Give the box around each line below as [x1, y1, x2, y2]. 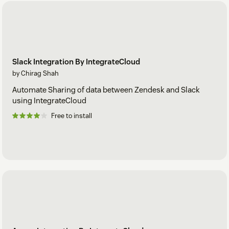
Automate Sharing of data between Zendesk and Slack [12, 85, 200, 95]
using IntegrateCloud [12, 96, 86, 106]
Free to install [51, 111, 92, 121]
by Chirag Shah [12, 69, 59, 78]
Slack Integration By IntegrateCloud [12, 57, 140, 67]
